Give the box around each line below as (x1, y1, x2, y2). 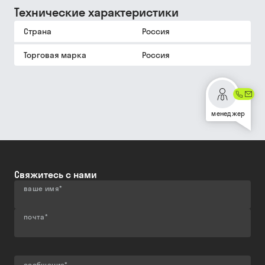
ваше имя (24, 184, 59, 193)
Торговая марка (24, 50, 86, 60)
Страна (24, 26, 51, 37)
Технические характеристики (14, 5, 179, 20)
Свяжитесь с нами (14, 169, 97, 180)
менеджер (211, 109, 245, 118)
